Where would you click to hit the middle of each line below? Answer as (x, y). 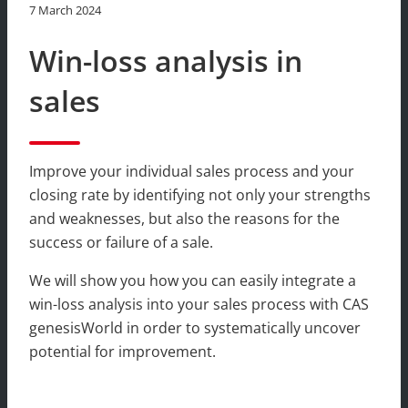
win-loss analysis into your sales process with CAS (199, 304)
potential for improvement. (122, 351)
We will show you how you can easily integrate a (193, 280)
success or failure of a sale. (121, 242)
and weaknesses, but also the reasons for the (184, 218)
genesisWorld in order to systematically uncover (195, 327)
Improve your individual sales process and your (192, 171)
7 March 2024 (65, 10)
